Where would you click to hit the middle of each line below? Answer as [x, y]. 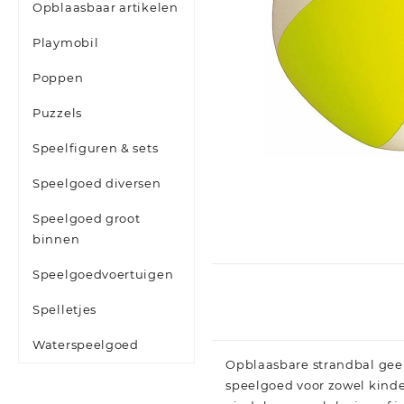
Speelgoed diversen [97, 184]
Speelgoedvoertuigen [103, 275]
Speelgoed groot [87, 219]
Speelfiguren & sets [96, 148]
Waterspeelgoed [86, 345]
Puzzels [57, 113]
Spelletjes [64, 310]
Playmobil [66, 43]
